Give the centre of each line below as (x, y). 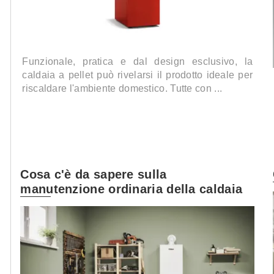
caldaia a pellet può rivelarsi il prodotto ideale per (138, 75)
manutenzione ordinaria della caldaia (131, 189)
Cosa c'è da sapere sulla (94, 174)
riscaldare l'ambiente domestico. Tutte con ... (122, 89)
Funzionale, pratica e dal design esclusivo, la (138, 62)
